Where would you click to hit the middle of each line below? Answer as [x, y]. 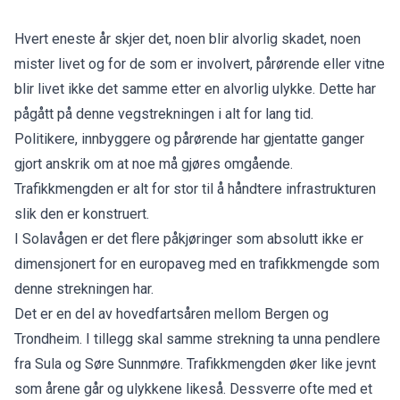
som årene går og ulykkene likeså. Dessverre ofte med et [193, 388]
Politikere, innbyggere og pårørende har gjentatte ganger [189, 138]
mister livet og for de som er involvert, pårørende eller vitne [200, 63]
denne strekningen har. [86, 288]
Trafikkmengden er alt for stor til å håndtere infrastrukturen [195, 188]
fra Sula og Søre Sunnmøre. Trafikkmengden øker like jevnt [195, 363]
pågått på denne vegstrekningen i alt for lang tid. [166, 113]
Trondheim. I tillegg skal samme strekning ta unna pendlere [197, 338]
